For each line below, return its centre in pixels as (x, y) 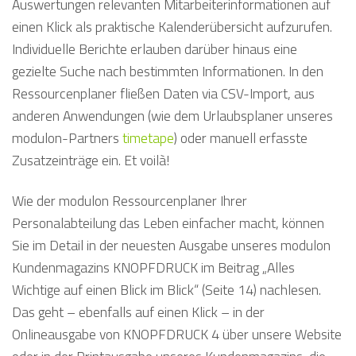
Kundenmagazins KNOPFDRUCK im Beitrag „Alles (153, 267)
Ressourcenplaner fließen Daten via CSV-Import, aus (163, 94)
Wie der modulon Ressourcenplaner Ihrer (130, 201)
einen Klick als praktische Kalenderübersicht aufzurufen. (172, 27)
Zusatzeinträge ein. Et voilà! (91, 161)
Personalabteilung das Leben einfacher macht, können (168, 223)
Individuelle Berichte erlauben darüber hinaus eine (155, 49)
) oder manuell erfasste (241, 138)
